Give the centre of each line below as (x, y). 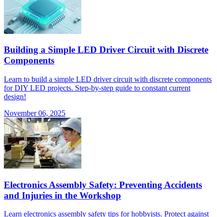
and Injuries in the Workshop (62, 195)
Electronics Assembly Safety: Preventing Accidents (103, 185)
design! (15, 97)
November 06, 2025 (35, 113)
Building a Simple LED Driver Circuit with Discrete (106, 50)
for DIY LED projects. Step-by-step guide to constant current (97, 88)
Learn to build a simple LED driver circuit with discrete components (108, 79)
